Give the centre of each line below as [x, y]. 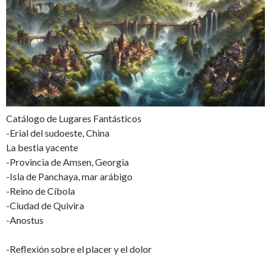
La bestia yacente [42, 147]
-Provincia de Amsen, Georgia [67, 162]
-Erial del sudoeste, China [58, 132]
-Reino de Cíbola [41, 191]
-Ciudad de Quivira [45, 205]
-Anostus [25, 220]
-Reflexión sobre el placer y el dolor [79, 249]
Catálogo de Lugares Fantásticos [74, 118]
